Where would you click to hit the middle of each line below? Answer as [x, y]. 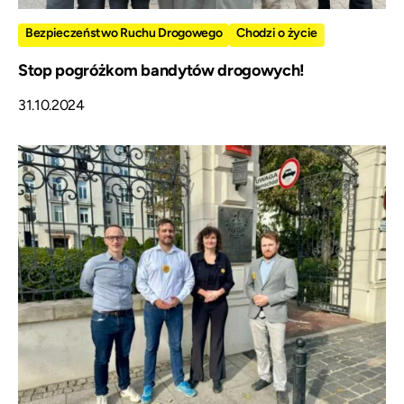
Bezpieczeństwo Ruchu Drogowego [124, 32]
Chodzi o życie [277, 32]
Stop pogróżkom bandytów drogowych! [162, 70]
